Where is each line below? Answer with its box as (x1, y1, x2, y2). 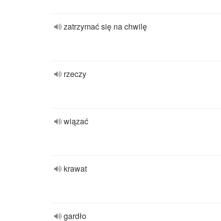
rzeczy (64, 68, 86, 79)
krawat (64, 163, 87, 174)
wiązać (64, 115, 88, 127)
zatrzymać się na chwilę (64, 21, 147, 32)
